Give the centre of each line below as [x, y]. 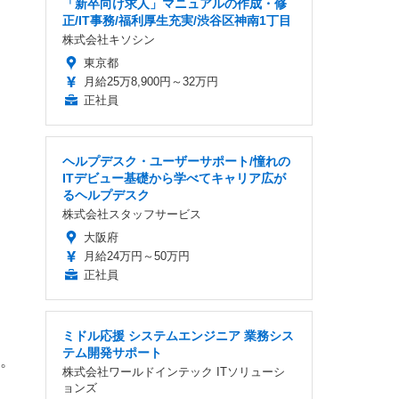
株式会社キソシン [109, 40]
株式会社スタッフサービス [132, 214]
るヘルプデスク [106, 195]
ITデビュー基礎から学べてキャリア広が [174, 178]
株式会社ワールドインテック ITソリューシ [174, 372]
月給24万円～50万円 [137, 256]
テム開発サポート [112, 353]
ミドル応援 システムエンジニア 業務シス [178, 336]
